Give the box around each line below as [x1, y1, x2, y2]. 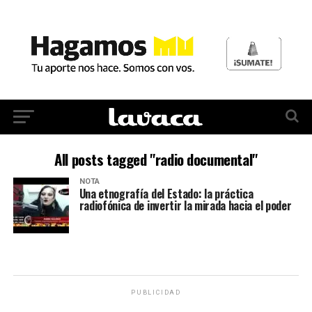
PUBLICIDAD [130, 288, 181, 296]
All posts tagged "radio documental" [54, 148, 258, 170]
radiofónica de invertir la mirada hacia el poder [79, 196, 292, 214]
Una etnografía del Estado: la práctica [79, 185, 253, 202]
